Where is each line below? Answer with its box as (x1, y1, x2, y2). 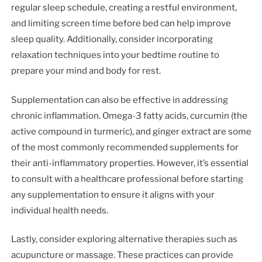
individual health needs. (11, 205, 109, 216)
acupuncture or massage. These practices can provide (11, 250, 234, 261)
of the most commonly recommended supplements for (11, 142, 239, 153)
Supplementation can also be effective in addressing (11, 94, 229, 105)
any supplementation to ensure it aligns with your (11, 189, 215, 200)
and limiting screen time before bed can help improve (11, 18, 232, 29)
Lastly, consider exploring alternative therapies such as (11, 234, 238, 245)
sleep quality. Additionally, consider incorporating (11, 34, 213, 45)
